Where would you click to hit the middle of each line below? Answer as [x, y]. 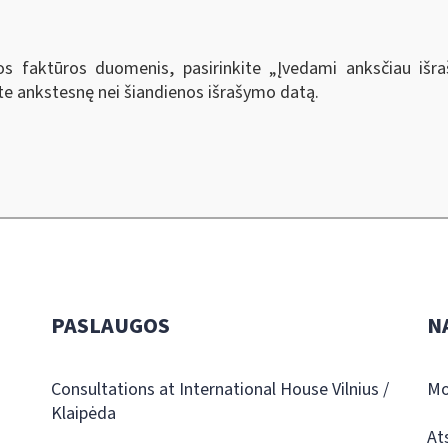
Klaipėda [83, 413]
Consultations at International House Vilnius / [219, 389]
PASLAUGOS [110, 325]
